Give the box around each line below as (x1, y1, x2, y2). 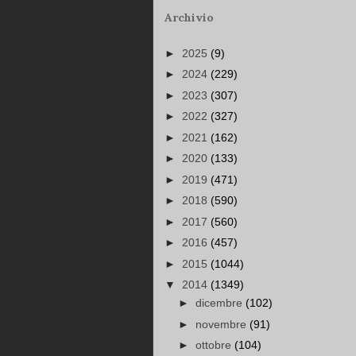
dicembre (195, 296, 246, 310)
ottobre (195, 339, 234, 352)
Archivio (164, 10, 214, 25)
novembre (195, 317, 250, 331)
